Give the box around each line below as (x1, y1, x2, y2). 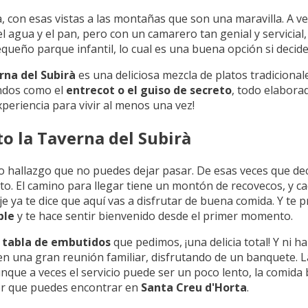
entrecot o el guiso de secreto (66, 82, 232, 98)
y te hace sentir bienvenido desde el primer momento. (14, 208, 293, 223)
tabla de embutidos (2, 234, 111, 250)
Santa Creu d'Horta (141, 279, 247, 295)
